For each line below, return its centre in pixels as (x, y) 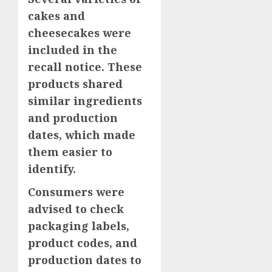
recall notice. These (85, 67)
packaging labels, (79, 226)
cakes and (56, 16)
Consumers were (76, 192)
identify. (52, 169)
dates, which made (82, 135)
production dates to (85, 260)
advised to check (76, 209)
